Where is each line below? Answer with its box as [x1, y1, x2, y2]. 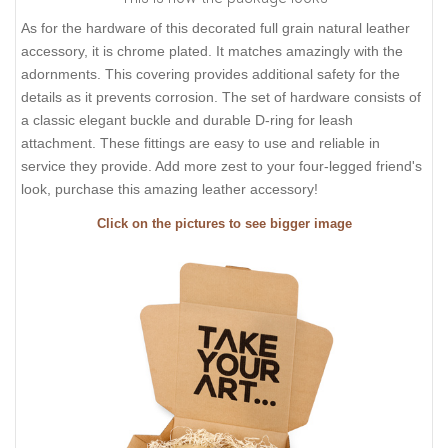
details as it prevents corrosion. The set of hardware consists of [21, 88, 421, 105]
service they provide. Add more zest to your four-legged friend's [21, 157, 422, 174]
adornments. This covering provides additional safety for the [21, 65, 400, 82]
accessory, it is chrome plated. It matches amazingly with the [21, 42, 403, 59]
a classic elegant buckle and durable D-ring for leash [21, 111, 353, 128]
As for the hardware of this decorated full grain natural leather [21, 19, 410, 36]
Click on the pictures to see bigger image [96, 217, 352, 232]
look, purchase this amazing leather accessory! [21, 180, 318, 197]
